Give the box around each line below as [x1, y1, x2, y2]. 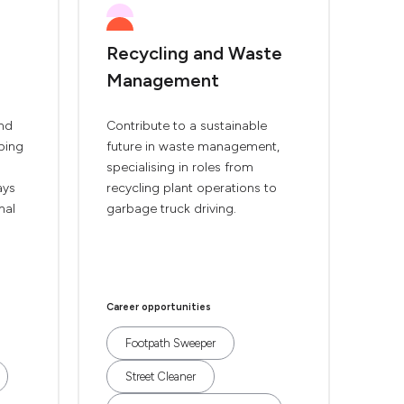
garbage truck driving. [106, 201, 236, 216]
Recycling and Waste [106, 42, 282, 64]
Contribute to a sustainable [106, 118, 267, 133]
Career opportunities [106, 301, 211, 313]
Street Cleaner [125, 370, 196, 383]
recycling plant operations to [106, 180, 277, 196]
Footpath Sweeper [125, 336, 216, 350]
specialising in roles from [106, 160, 253, 175]
